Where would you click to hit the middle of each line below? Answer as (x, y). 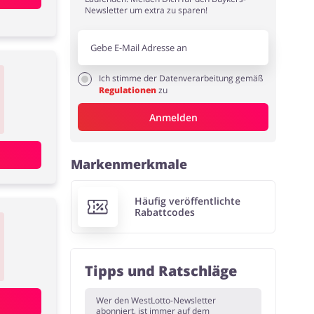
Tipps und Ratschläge (161, 271)
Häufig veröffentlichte (187, 201)
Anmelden (173, 117)
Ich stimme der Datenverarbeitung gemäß (181, 78)
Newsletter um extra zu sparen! (146, 10)
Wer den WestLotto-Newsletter (156, 301)
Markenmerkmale (129, 164)
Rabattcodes (164, 212)
